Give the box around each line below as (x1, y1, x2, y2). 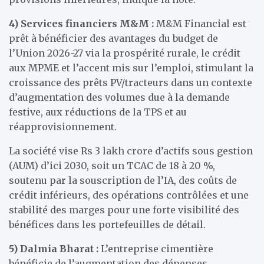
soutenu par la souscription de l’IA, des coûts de (9, 174, 237, 186)
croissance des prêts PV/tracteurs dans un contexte (9, 77, 252, 88)
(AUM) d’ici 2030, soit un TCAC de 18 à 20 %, (9, 160, 215, 171)
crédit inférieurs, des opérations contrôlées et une (9, 189, 249, 201)
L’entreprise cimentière (98, 243, 213, 255)
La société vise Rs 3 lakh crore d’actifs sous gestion (9, 145, 253, 157)
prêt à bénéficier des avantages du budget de (9, 32, 218, 44)
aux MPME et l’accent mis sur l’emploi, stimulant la (9, 62, 253, 74)
